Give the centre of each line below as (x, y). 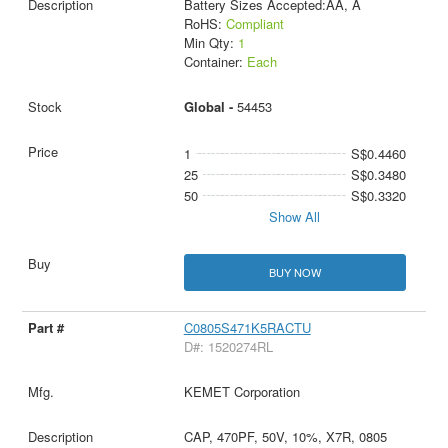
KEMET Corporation (241, 391)
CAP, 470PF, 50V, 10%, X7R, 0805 (285, 436)
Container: (215, 61)
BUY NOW (294, 271)
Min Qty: (210, 42)
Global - (210, 106)
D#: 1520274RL (228, 346)
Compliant (254, 23)
